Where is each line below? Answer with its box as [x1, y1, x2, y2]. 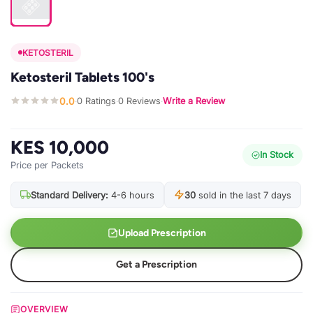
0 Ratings [77, 96, 116, 107]
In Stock [260, 150, 293, 161]
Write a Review [163, 96, 225, 107]
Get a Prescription [116, 259, 197, 271]
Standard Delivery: [31, 189, 108, 201]
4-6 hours [108, 189, 154, 201]
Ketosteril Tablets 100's [10, 68, 154, 85]
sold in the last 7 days [196, 189, 291, 201]
